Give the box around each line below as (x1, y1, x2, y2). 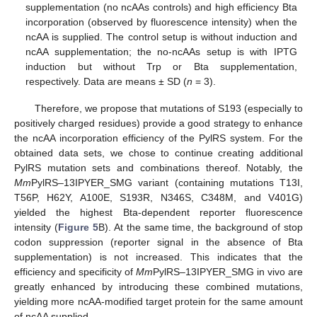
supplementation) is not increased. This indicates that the (14, 251, 303, 263)
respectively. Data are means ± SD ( (25, 76, 188, 87)
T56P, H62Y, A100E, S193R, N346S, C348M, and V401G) (14, 192, 303, 204)
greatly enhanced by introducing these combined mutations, (14, 281, 303, 293)
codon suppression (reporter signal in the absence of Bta (14, 236, 303, 248)
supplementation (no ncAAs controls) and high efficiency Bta (25, 1, 297, 13)
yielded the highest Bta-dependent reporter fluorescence (14, 207, 303, 219)
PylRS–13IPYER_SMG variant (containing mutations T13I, (31, 177, 303, 189)
